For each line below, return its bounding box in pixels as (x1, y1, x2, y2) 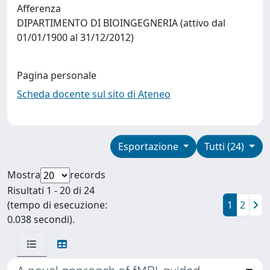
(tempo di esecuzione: (7, 198, 107, 212)
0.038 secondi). (7, 212, 75, 226)
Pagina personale (17, 68, 96, 82)
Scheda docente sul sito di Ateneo (17, 87, 171, 101)
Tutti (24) (204, 139, 247, 153)
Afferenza (17, 1, 61, 15)
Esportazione (118, 139, 181, 153)
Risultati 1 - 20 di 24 (7, 183, 95, 197)
